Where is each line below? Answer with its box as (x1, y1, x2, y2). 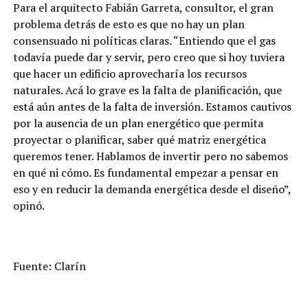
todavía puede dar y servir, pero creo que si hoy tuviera (12, 49, 285, 65)
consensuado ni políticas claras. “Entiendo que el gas (12, 33, 276, 48)
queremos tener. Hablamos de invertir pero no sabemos (12, 148, 288, 164)
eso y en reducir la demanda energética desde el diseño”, (12, 181, 291, 197)
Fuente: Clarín (12, 258, 86, 274)
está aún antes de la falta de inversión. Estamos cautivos (12, 99, 291, 114)
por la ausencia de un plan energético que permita (12, 115, 263, 131)
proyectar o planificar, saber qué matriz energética (12, 132, 266, 147)
